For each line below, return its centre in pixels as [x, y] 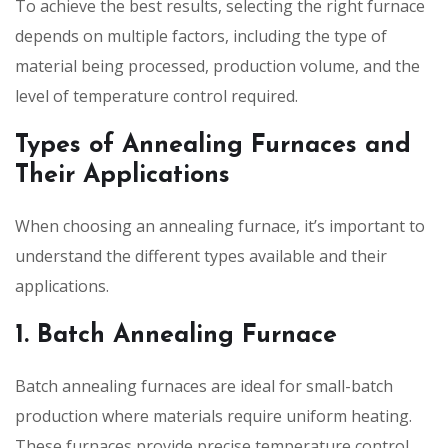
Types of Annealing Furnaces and [213, 145]
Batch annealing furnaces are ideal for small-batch [204, 385]
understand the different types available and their [201, 255]
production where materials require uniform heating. [213, 415]
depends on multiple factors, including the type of [201, 35]
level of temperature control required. [156, 95]
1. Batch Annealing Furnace [176, 335]
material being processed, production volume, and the [217, 65]
